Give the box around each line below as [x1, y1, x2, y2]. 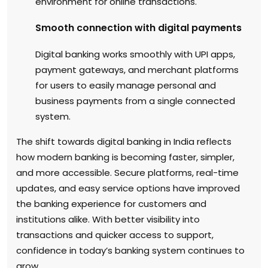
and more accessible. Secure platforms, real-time [16, 166, 239, 179]
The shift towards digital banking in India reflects [16, 135, 232, 148]
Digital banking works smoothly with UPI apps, [35, 47, 235, 60]
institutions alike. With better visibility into [16, 212, 200, 226]
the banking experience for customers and [16, 197, 206, 210]
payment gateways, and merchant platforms [35, 63, 239, 76]
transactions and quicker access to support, [16, 228, 214, 241]
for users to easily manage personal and [35, 78, 216, 92]
